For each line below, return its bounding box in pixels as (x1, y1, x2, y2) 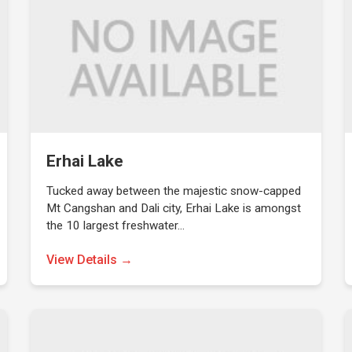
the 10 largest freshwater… (46, 218, 185, 233)
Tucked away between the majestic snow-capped (46, 184, 302, 198)
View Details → (46, 252, 134, 267)
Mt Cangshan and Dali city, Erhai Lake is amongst (46, 201, 302, 215)
